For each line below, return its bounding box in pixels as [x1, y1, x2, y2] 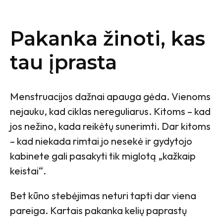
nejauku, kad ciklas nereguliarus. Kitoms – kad [10, 105, 211, 118]
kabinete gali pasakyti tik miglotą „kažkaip [10, 150, 196, 163]
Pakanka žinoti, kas [10, 26, 205, 51]
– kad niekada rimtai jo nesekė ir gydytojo [10, 135, 192, 148]
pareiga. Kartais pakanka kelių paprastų [10, 204, 187, 217]
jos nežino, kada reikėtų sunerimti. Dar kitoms [10, 120, 211, 133]
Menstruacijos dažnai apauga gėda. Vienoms [10, 90, 211, 103]
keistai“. [10, 165, 46, 177]
